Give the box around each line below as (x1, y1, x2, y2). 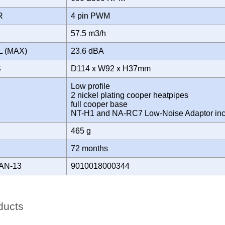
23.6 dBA (71, 46, 108, 55)
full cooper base (71, 99, 128, 108)
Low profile (71, 81, 110, 90)
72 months (71, 144, 112, 153)
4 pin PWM (71, 11, 114, 20)
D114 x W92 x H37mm (71, 64, 155, 73)
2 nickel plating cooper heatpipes (71, 90, 188, 99)
